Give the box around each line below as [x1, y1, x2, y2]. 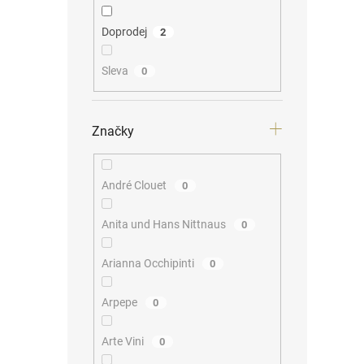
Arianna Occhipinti [101, 257, 197, 271]
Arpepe [101, 296, 140, 310]
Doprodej [101, 24, 147, 38]
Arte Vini [101, 335, 146, 349]
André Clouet [101, 179, 169, 193]
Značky [92, 123, 134, 140]
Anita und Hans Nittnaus [101, 218, 228, 232]
